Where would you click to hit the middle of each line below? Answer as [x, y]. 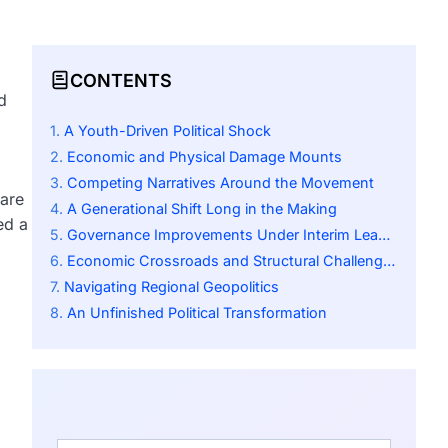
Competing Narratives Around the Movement [220, 183]
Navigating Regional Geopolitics [171, 287]
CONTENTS [121, 80]
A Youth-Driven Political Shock [167, 131]
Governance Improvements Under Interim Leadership [222, 235]
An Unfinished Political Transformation [197, 313]
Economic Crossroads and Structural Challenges [225, 261]
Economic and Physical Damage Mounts [204, 157]
